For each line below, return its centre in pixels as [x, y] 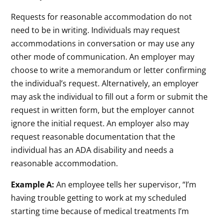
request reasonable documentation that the [93, 136]
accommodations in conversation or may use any [103, 43]
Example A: [33, 184]
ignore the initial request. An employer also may [100, 123]
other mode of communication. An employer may [103, 56]
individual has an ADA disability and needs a [92, 150]
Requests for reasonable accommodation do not [102, 17]
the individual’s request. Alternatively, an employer [105, 83]
